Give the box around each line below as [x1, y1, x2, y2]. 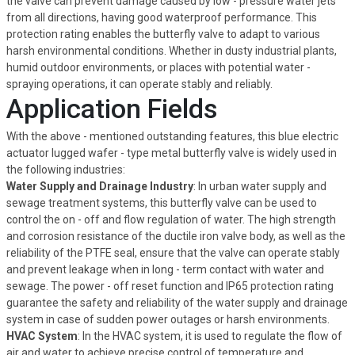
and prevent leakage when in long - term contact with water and [6, 262, 324, 276]
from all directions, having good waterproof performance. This [6, 10, 317, 24]
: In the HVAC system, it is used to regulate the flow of [77, 329, 342, 342]
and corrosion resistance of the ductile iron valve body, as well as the [6, 229, 345, 242]
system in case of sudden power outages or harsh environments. [6, 312, 330, 326]
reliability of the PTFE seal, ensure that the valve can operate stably [6, 246, 340, 259]
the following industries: [6, 162, 125, 176]
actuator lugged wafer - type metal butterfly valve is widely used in [6, 146, 337, 159]
